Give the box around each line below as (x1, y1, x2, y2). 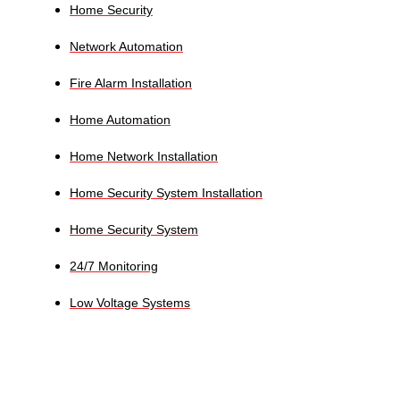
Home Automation (70, 112, 171, 127)
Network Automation (70, 38, 183, 54)
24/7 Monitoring (70, 258, 158, 273)
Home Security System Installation (70, 185, 262, 200)
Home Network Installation (70, 148, 218, 163)
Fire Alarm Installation (70, 75, 192, 90)
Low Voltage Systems (70, 295, 190, 310)
